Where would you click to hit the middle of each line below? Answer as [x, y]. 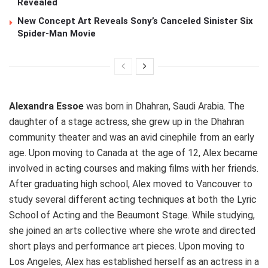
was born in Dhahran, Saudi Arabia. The [164, 106]
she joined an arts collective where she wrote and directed [132, 231]
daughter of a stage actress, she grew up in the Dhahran [127, 122]
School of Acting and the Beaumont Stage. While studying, [132, 215]
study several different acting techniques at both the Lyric [133, 200]
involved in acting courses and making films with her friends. [134, 169]
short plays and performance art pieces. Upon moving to [127, 246]
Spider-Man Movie [57, 34]
